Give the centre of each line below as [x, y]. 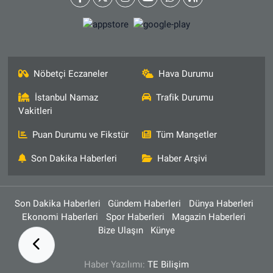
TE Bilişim [168, 265]
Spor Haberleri [135, 217]
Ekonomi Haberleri [60, 217]
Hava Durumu [186, 74]
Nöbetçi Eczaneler [71, 74]
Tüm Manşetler [186, 135]
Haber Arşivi [182, 159]
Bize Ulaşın [120, 231]
